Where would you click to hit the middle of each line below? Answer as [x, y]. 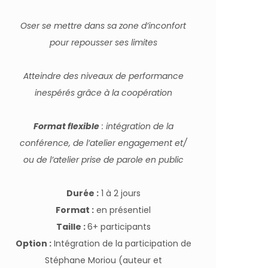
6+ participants [119, 227]
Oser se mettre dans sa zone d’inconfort [103, 26]
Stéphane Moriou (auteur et [103, 260]
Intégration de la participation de [121, 243]
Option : [33, 243]
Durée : [82, 193]
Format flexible [66, 126]
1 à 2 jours [119, 193]
